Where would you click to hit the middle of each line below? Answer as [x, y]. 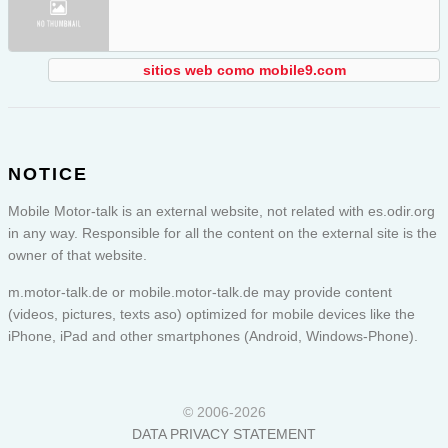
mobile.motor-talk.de [194, 292]
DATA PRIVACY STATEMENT [224, 434]
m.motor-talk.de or [68, 292]
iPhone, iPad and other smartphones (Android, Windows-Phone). [213, 336]
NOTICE [48, 174]
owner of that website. [77, 255]
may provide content [325, 292]
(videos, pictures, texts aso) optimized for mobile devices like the [211, 314]
